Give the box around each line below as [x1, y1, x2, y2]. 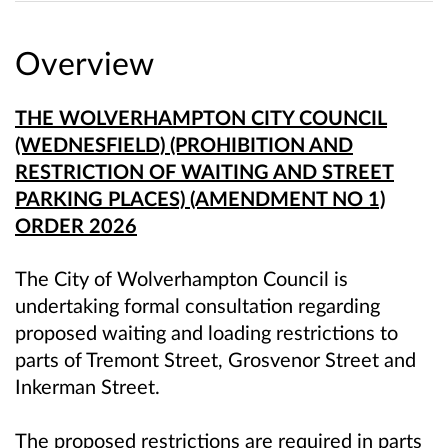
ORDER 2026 [15, 213, 137, 238]
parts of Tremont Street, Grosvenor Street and [15, 347, 416, 372]
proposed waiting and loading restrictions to [15, 320, 398, 345]
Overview [15, 43, 154, 83]
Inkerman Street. [15, 374, 160, 399]
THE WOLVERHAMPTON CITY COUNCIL [15, 105, 387, 130]
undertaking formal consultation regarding [15, 293, 380, 318]
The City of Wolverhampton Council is [15, 266, 348, 291]
